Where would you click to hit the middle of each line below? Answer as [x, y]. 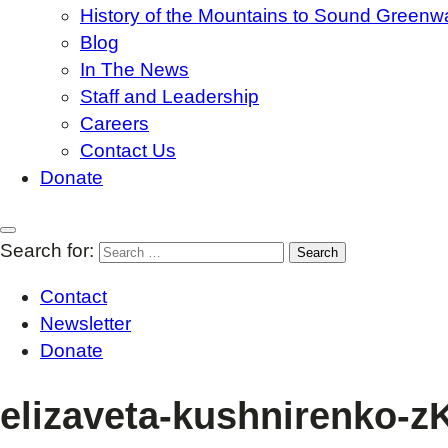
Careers [114, 123]
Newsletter [85, 323]
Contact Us [128, 150]
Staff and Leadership [169, 96]
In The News [134, 69]
